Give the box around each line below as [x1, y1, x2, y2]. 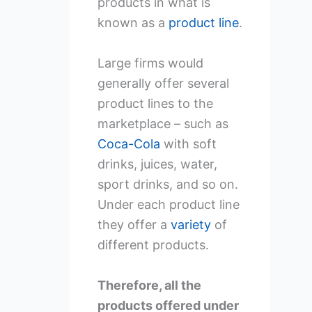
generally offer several [97, 76, 229, 91]
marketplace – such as [97, 116, 228, 132]
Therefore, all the [97, 277, 201, 292]
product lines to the [97, 96, 213, 111]
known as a [97, 15, 169, 31]
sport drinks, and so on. [97, 177, 238, 192]
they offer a [97, 217, 171, 233]
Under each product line [97, 197, 240, 212]
